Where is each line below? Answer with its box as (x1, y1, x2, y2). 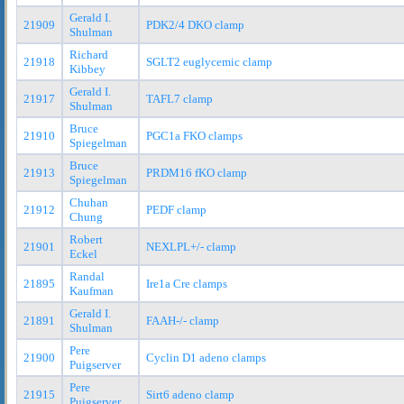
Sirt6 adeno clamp (146, 387, 234, 401)
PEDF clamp (146, 202, 207, 216)
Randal (69, 269, 105, 283)
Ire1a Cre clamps (146, 276, 227, 290)
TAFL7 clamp (146, 91, 213, 106)
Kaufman (69, 283, 114, 298)
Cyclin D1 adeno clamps (146, 350, 266, 364)
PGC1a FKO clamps (146, 128, 243, 142)
